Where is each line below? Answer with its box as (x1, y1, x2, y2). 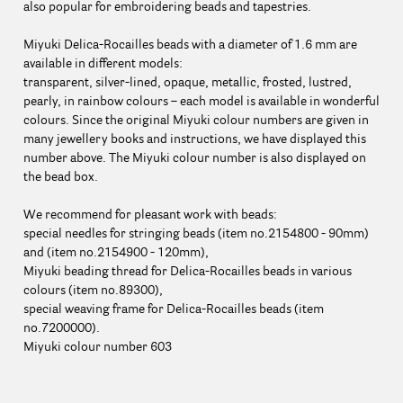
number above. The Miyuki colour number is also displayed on (22, 151, 366, 165)
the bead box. (22, 170, 98, 184)
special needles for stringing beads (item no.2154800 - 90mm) (22, 227, 369, 240)
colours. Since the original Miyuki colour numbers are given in (22, 113, 369, 127)
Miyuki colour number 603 (22, 340, 172, 354)
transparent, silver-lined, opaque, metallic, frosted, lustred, (22, 76, 352, 89)
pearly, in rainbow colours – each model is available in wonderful (22, 94, 380, 108)
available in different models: (22, 57, 183, 70)
